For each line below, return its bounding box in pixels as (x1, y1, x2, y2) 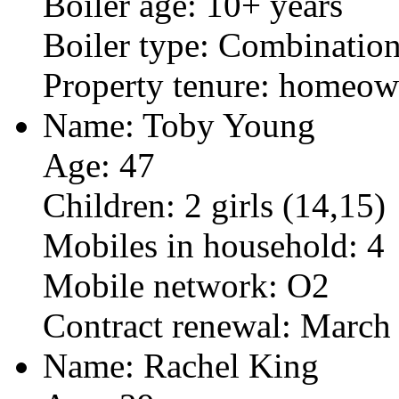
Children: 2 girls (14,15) (43, 185, 386, 224)
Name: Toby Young (43, 105, 315, 144)
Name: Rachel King (43, 346, 319, 385)
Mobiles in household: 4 (43, 225, 385, 265)
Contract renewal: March (43, 305, 391, 345)
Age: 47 (43, 145, 155, 184)
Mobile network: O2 (43, 265, 330, 305)
